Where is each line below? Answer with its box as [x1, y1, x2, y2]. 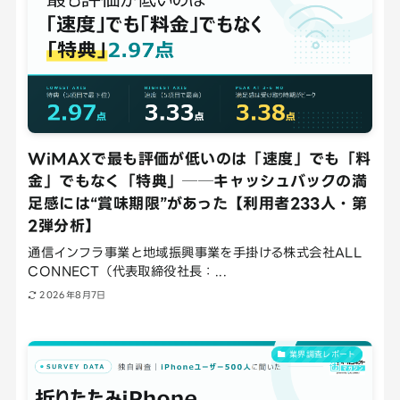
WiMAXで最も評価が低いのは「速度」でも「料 [28, 149, 371, 167]
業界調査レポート [288, 349, 356, 359]
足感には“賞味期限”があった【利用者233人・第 [28, 194, 368, 212]
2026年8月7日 [39, 290, 106, 301]
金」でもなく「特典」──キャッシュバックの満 [28, 171, 368, 189]
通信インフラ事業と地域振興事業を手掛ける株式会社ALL [28, 245, 362, 259]
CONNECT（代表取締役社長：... [28, 263, 228, 278]
